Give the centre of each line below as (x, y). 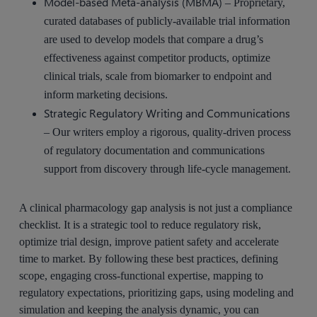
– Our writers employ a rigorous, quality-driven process (168, 132)
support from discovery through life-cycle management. (168, 169)
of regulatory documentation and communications (155, 151)
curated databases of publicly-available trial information (167, 21)
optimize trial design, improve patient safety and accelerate (149, 242)
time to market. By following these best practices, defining (149, 259)
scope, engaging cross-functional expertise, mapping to (142, 276)
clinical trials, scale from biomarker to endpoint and (158, 76)
